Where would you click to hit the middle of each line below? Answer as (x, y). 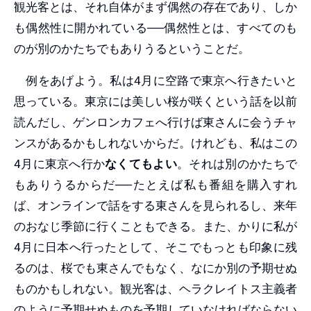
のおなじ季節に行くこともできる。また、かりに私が (155, 226)
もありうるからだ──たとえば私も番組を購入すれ (155, 184)
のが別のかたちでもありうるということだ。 (132, 48)
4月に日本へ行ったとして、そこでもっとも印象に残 (155, 247)
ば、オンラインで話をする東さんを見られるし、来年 (155, 205)
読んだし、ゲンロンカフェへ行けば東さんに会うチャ (155, 122)
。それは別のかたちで (237, 163)
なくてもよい (141, 163)
